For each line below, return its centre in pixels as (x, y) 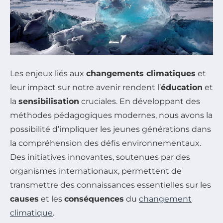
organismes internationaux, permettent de (96, 171)
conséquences (94, 199)
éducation (182, 87)
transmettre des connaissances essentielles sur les (111, 185)
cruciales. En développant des (140, 101)
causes (24, 199)
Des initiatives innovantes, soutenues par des (100, 157)
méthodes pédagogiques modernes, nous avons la (111, 115)
